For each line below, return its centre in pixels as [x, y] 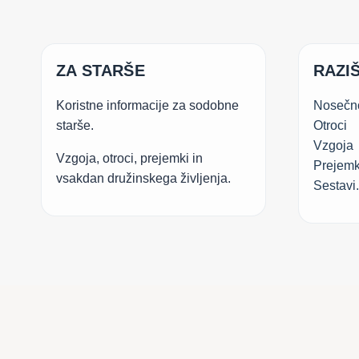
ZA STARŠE [101, 71]
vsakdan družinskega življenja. [143, 179]
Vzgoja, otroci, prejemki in [129, 159]
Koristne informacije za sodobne [147, 106]
